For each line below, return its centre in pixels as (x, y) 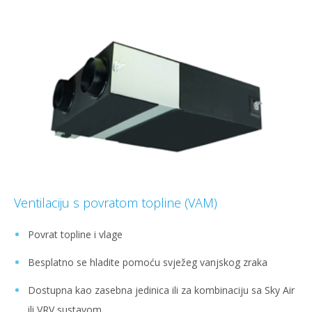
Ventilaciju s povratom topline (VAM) (116, 203)
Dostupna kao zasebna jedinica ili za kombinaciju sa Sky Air (161, 290)
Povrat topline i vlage (75, 235)
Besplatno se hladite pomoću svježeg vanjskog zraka (148, 263)
